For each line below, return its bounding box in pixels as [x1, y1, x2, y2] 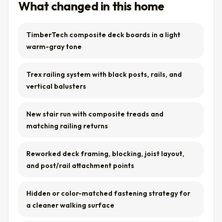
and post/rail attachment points [26, 161, 134, 170]
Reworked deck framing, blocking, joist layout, [26, 149, 184, 158]
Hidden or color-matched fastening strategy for [26, 189, 190, 198]
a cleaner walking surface [26, 201, 114, 210]
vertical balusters [26, 82, 86, 91]
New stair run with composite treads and [26, 110, 164, 118]
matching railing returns [26, 121, 108, 130]
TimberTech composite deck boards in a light [26, 30, 180, 39]
